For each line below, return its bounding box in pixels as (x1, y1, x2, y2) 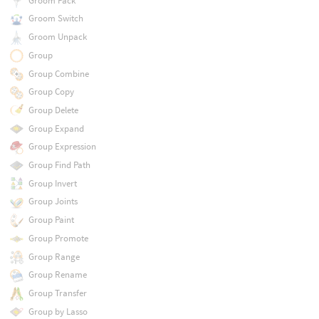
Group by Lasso (28, 305, 88, 318)
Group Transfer (28, 286, 87, 299)
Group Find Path (28, 159, 90, 172)
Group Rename (28, 268, 87, 281)
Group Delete (28, 103, 78, 116)
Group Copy (28, 85, 74, 98)
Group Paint (28, 214, 74, 226)
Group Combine (28, 67, 89, 80)
